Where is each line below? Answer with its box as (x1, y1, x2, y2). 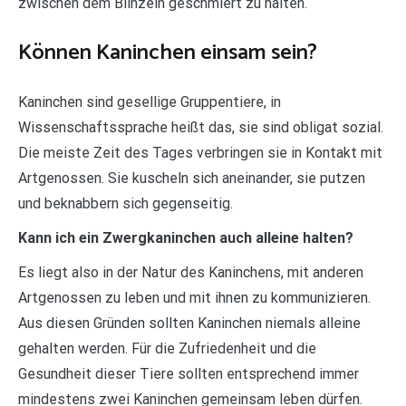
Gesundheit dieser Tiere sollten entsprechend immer (18, 364, 359, 382)
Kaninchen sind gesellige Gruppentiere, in (18, 92, 281, 111)
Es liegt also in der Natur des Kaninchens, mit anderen (18, 263, 363, 281)
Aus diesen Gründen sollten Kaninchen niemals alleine (18, 314, 361, 332)
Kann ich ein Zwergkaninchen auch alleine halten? (18, 228, 353, 246)
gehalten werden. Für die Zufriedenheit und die (18, 339, 316, 357)
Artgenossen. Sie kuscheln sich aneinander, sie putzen (18, 169, 365, 187)
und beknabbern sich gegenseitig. (18, 194, 233, 212)
